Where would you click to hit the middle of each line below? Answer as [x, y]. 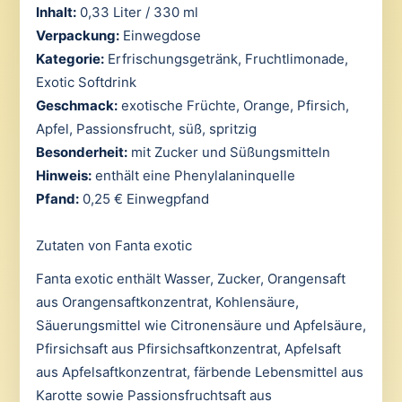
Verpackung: [77, 35]
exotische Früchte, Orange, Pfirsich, [233, 105]
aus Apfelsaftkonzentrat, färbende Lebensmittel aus [199, 371]
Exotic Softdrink [86, 82]
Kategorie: [70, 58]
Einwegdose [160, 35]
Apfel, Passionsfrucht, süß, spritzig [146, 128]
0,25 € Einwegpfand [144, 198]
